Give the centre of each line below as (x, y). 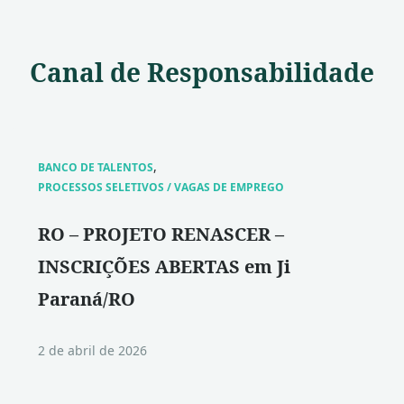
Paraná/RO (87, 299)
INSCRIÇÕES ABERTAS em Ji (164, 266)
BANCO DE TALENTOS (96, 167)
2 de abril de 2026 (92, 350)
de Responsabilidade (239, 72)
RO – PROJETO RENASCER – (161, 234)
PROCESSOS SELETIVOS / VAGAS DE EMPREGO (161, 187)
